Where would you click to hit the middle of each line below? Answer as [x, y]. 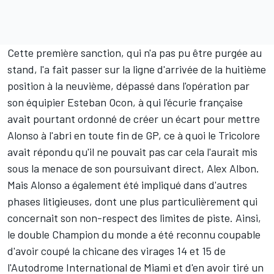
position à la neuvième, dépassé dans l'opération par [128, 85]
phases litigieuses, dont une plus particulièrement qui [132, 201]
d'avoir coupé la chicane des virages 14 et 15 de [117, 250]
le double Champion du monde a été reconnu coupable [134, 234]
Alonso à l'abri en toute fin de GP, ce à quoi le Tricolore [134, 135]
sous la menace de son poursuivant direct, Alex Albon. [133, 168]
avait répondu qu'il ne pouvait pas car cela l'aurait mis [132, 151]
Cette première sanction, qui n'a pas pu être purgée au [135, 52]
